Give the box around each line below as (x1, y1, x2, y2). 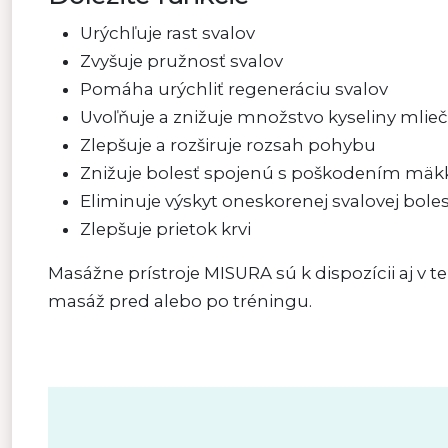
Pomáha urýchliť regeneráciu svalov (80, 79, 388, 99)
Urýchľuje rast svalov (80, 23, 255, 43)
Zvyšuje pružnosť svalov (80, 51, 283, 71)
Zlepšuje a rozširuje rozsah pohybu (80, 135, 376, 155)
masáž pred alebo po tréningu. (48, 291, 312, 311)
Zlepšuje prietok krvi (80, 219, 251, 239)
